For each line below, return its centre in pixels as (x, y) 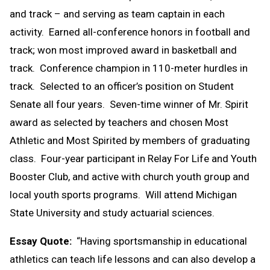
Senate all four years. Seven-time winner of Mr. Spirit (129, 104)
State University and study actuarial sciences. (112, 212)
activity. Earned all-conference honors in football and (130, 32)
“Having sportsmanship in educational (159, 241)
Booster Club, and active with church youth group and (130, 176)
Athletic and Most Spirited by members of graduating (130, 140)
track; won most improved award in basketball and (123, 50)
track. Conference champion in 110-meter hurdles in (129, 68)
